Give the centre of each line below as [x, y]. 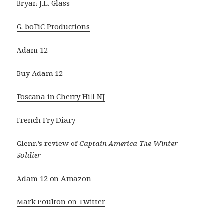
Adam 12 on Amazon [54, 178]
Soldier [29, 155]
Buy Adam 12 [40, 73]
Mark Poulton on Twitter [61, 202]
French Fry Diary [46, 120]
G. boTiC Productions [53, 27]
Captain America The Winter [129, 143]
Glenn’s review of [48, 143]
